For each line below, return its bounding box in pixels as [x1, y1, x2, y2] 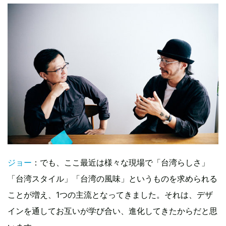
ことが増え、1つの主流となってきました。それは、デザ [8, 189, 213, 200]
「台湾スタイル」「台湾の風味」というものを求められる [8, 173, 217, 184]
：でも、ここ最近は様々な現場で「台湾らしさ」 [32, 157, 209, 167]
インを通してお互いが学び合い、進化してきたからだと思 [8, 205, 217, 216]
